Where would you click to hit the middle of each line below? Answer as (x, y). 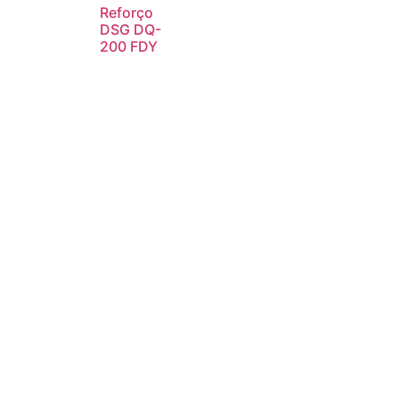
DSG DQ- (130, 29)
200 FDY (129, 46)
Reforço (126, 12)
